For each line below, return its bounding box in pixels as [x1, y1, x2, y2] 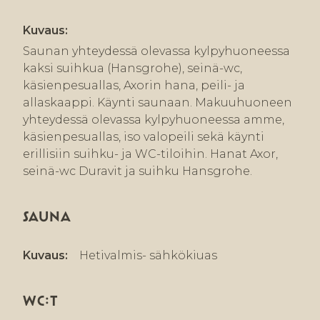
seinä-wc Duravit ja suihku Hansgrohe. [23, 164, 252, 179]
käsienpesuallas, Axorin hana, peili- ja [23, 79, 245, 93]
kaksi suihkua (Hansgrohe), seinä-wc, [23, 61, 242, 76]
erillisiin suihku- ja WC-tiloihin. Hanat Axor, [23, 147, 278, 161]
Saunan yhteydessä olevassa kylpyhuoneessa [23, 44, 290, 59]
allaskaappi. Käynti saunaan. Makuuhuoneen [23, 96, 292, 110]
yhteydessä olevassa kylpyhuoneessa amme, [23, 113, 284, 127]
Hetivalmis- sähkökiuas [79, 249, 217, 263]
